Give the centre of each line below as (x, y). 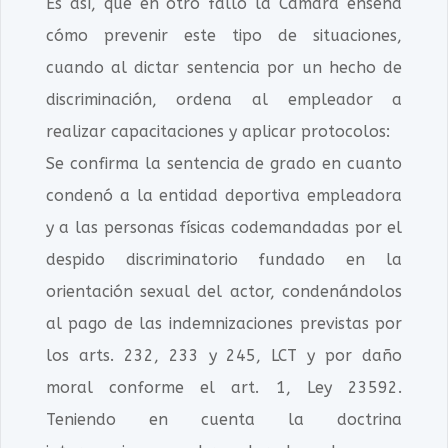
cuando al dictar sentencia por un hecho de (224, 67)
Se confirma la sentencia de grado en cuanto (224, 163)
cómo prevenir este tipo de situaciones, (224, 35)
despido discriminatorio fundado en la (224, 259)
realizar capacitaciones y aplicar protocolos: (217, 131)
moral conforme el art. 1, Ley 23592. (224, 387)
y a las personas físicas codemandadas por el (224, 227)
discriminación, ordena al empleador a (224, 99)
